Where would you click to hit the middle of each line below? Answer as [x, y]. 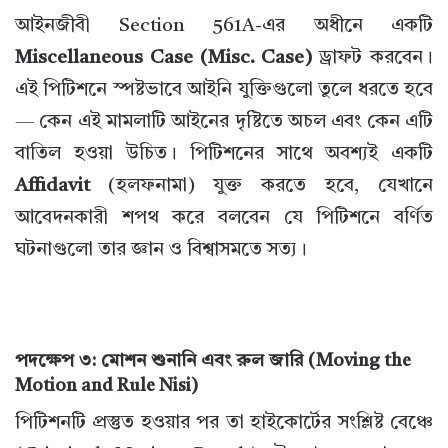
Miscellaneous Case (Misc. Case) [164, 59]
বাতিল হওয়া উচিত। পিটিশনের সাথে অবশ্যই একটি [224, 155]
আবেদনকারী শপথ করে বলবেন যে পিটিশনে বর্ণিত [224, 219]
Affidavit [52, 187]
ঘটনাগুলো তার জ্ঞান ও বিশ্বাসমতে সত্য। [161, 251]
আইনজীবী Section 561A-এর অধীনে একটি [224, 27]
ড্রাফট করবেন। [373, 59]
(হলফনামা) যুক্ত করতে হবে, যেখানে [261, 187]
